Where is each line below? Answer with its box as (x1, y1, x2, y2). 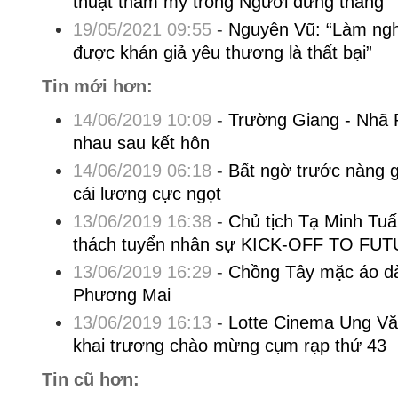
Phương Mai (72, 285, 171, 305)
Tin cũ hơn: (41, 370, 139, 389)
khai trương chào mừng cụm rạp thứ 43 (72, 336, 386, 355)
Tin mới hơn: (41, 76, 153, 96)
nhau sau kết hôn (72, 133, 210, 153)
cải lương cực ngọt (72, 184, 221, 203)
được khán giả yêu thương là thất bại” (72, 43, 372, 62)
